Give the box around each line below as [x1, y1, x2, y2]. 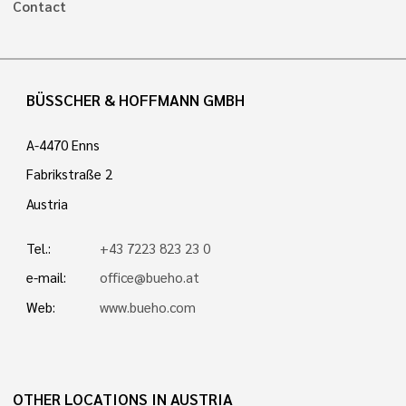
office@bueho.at [100, 268, 200, 287]
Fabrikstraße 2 [25, 165, 112, 184]
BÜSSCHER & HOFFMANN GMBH [25, 90, 245, 111]
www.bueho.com [100, 297, 197, 316]
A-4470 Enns [25, 135, 100, 154]
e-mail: [25, 268, 66, 287]
